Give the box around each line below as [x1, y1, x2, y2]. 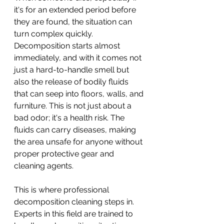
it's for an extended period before [14, 4, 138, 14]
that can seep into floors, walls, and [14, 88, 145, 98]
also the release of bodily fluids [14, 76, 130, 86]
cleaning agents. [14, 160, 73, 170]
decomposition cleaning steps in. [14, 196, 136, 206]
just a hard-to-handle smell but [14, 64, 131, 74]
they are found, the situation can [14, 16, 134, 26]
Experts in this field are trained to [14, 208, 135, 218]
